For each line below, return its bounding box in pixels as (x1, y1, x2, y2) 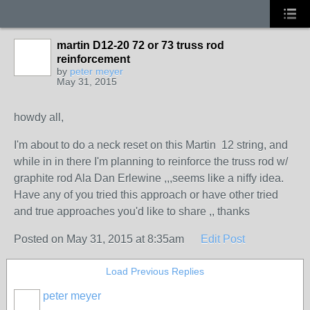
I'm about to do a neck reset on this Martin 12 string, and (14, 139, 288, 151)
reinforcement (57, 53, 130, 65)
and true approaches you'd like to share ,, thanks (14, 206, 250, 217)
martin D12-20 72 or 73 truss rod (57, 39, 224, 51)
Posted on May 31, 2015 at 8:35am (14, 233, 187, 245)
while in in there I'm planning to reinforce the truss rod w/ (14, 156, 288, 167)
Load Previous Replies (106, 266, 204, 277)
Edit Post (201, 233, 245, 245)
